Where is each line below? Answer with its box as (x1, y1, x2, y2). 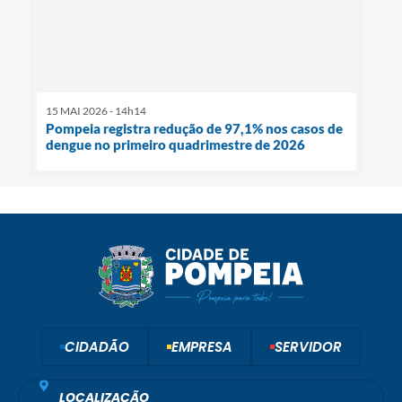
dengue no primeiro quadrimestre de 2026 (46, 135, 305, 153)
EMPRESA (171, 336, 232, 356)
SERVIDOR (275, 336, 342, 356)
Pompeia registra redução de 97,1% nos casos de (46, 119, 343, 136)
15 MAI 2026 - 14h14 (46, 103, 146, 118)
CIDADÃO (65, 336, 129, 356)
